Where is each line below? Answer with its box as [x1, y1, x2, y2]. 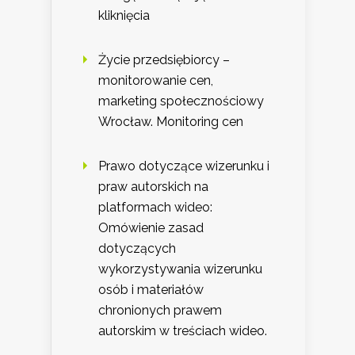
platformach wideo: [98, 199, 212, 215]
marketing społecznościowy [98, 93, 264, 109]
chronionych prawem [98, 302, 222, 318]
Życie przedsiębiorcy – [98, 52, 230, 67]
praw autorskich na [98, 178, 208, 194]
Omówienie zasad [98, 219, 204, 235]
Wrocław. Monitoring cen [98, 113, 243, 129]
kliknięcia [98, 7, 150, 23]
